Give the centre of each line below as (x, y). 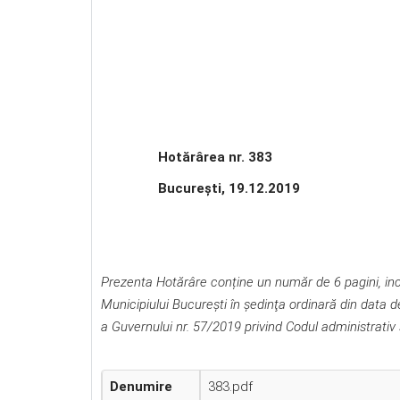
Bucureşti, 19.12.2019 (200, 188)
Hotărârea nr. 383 (187, 157)
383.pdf (230, 387)
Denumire (141, 387)
